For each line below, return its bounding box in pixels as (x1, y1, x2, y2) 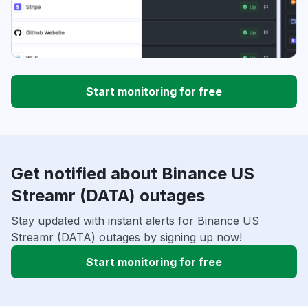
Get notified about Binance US (11, 164, 254, 184)
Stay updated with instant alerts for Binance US (11, 214, 259, 228)
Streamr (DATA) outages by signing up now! (11, 230, 242, 245)
